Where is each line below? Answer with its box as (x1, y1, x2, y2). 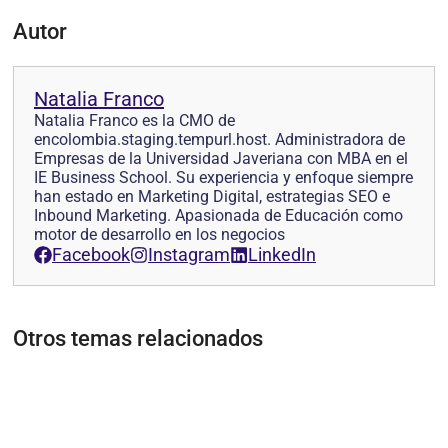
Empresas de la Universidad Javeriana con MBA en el (34, 149, 408, 169)
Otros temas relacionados (13, 326, 263, 352)
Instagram (148, 244, 230, 266)
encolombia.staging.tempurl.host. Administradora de (34, 130, 405, 150)
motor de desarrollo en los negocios (34, 225, 285, 245)
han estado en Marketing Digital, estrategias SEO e (34, 187, 390, 207)
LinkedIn (248, 244, 316, 266)
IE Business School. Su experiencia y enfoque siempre (34, 168, 413, 188)
